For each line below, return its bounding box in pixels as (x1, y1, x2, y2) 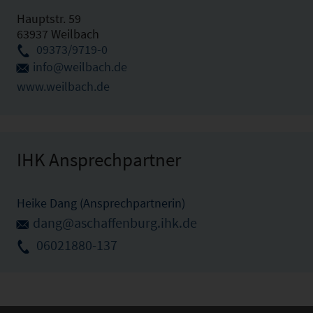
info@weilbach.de (33, 59, 127, 75)
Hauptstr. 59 (17, 10, 81, 27)
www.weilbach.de (17, 78, 110, 94)
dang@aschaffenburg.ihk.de (33, 214, 197, 231)
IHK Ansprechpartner (17, 147, 181, 171)
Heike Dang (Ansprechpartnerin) (17, 195, 185, 211)
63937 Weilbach (17, 26, 99, 43)
